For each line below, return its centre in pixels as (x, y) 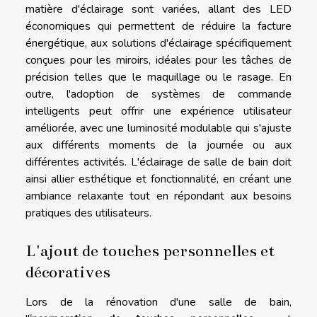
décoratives (68, 271)
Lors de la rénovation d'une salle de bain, (158, 302)
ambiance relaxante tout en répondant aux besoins (158, 196)
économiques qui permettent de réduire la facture (158, 27)
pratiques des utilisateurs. (88, 213)
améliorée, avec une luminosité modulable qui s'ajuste (158, 128)
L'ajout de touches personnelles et (150, 250)
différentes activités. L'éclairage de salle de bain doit (158, 162)
